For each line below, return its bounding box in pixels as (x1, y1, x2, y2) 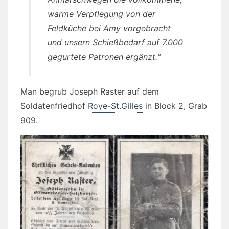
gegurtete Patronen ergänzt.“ (48, 52, 161, 62)
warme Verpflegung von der (48, 9, 155, 19)
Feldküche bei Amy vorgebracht (48, 23, 171, 34)
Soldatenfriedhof (20, 101, 88, 111)
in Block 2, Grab (143, 101, 207, 111)
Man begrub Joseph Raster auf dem (20, 86, 159, 97)
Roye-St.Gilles (88, 101, 143, 111)
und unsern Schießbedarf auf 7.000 (48, 37, 183, 48)
